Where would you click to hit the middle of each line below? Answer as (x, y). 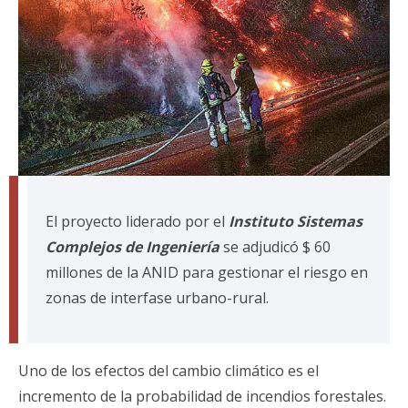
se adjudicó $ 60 (275, 246)
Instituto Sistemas (296, 221)
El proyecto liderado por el (137, 221)
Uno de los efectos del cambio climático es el (168, 370)
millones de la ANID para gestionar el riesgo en (207, 272)
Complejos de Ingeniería (133, 246)
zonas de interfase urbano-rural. (157, 297)
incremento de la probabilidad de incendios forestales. (202, 396)
